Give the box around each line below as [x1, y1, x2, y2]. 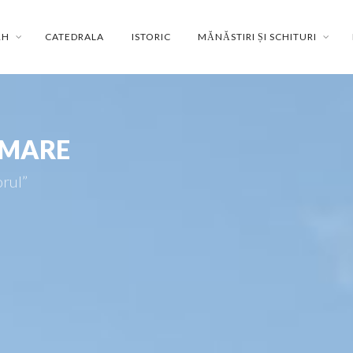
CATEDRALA [45, 30, 105, 43]
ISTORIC [131, 30, 171, 43]
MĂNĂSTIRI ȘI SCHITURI [198, 30, 318, 43]
